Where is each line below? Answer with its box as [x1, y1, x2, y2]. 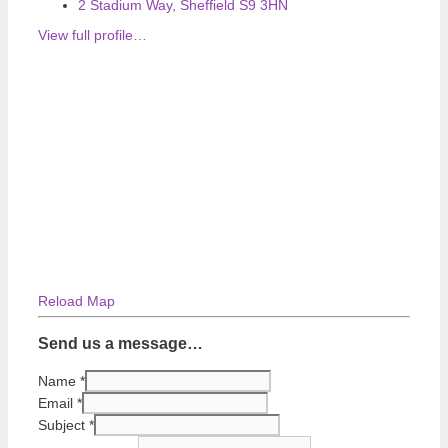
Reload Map [38, 293, 115, 309]
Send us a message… [38, 334, 203, 353]
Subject [38, 416, 89, 433]
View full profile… [38, 27, 147, 43]
